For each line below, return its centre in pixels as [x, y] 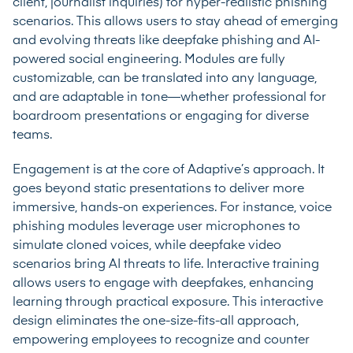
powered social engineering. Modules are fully [149, 59]
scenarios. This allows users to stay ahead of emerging [175, 22]
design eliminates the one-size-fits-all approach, [156, 321]
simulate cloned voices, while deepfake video [147, 245]
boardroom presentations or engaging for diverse [161, 116]
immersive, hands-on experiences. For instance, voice [172, 208]
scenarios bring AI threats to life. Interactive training [166, 264]
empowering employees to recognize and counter [161, 340]
